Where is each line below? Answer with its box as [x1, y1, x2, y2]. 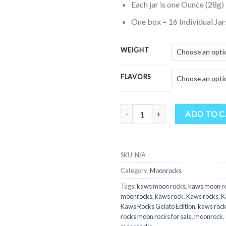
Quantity [120, 105, 149, 114]
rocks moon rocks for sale [121, 212, 192, 221]
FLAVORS [121, 73, 152, 81]
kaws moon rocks [137, 182, 186, 191]
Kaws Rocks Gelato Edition [121, 202, 195, 211]
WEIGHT [121, 46, 149, 54]
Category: [121, 166, 150, 175]
